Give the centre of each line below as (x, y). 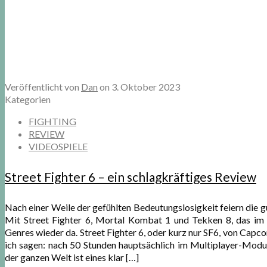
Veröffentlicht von (43, 87)
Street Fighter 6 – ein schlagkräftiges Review (131, 176)
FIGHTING (52, 121)
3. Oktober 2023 (146, 87)
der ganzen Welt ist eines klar (64, 257)
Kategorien (28, 99)
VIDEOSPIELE (58, 146)
